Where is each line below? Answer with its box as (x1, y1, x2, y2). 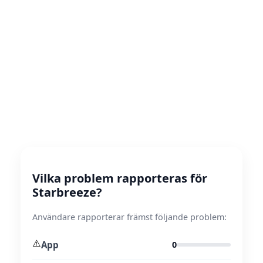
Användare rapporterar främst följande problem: (32, 211, 227, 222)
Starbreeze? (32, 184, 102, 200)
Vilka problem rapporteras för (32, 170, 207, 186)
